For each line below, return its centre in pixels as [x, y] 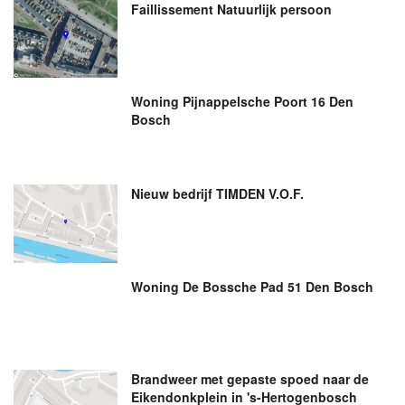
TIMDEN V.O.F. [259, 194]
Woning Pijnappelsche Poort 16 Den [243, 101]
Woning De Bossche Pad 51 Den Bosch [253, 286]
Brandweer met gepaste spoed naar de [250, 379]
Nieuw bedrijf [172, 194]
